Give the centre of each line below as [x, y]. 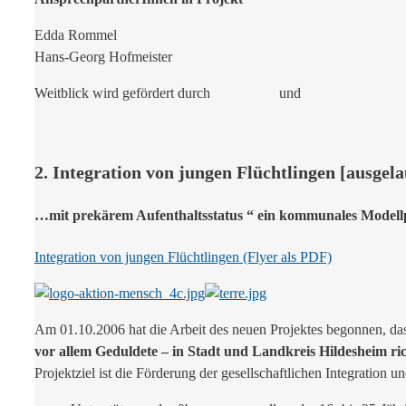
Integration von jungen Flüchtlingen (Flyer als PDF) [183, 256]
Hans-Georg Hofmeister [103, 57]
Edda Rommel [76, 35]
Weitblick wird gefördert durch [140, 93]
